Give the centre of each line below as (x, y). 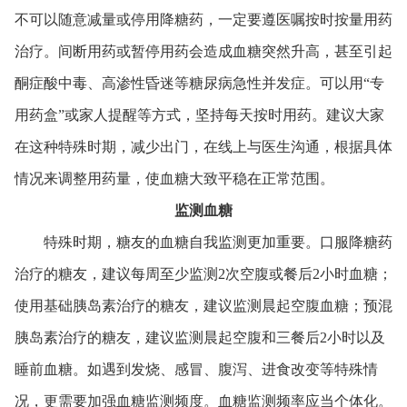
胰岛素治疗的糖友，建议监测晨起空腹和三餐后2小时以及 (199, 337)
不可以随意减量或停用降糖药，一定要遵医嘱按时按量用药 (203, 19)
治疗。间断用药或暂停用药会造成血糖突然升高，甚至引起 (203, 51)
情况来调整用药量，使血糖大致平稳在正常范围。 (174, 178)
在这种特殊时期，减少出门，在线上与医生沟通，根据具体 (203, 146)
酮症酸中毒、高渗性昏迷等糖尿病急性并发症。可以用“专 (199, 83)
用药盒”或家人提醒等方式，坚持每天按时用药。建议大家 (199, 114)
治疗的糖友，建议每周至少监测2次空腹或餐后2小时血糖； (203, 273)
